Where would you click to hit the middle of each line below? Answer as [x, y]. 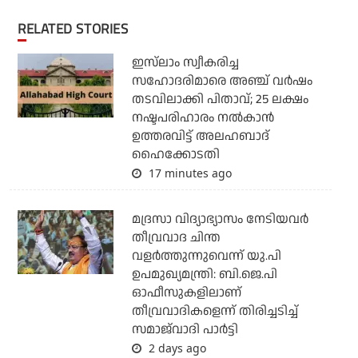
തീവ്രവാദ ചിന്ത [176, 238]
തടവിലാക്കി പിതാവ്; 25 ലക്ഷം [220, 100]
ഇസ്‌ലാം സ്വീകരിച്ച [185, 63]
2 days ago [175, 348]
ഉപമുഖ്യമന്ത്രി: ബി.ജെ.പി [204, 275]
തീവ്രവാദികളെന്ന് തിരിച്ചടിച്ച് [215, 312]
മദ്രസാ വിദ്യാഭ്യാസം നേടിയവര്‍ [220, 220]
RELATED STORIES [77, 29]
